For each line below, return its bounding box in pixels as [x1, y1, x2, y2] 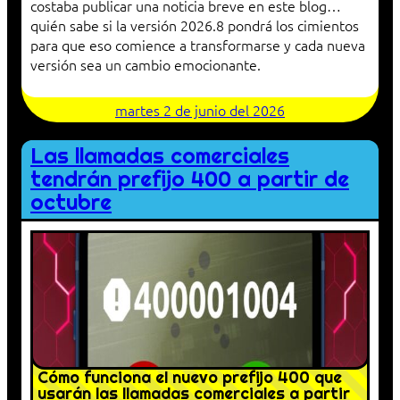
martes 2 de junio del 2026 [115, 100, 285, 121]
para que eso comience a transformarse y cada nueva [30, 35, 365, 55]
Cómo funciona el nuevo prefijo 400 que [37, 367, 342, 388]
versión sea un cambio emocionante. [30, 54, 261, 75]
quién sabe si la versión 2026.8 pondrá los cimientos [30, 15, 359, 36]
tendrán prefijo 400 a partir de [30, 165, 349, 194]
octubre [30, 188, 112, 217]
